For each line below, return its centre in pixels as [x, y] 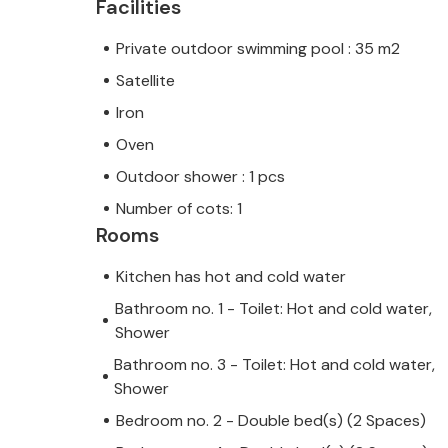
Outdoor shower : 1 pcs [200, 176]
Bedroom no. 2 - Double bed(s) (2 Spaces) [271, 420]
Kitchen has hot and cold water [231, 276]
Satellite [145, 80]
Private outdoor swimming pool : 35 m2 [258, 48]
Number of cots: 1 [179, 208]
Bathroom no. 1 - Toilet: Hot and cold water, [273, 308]
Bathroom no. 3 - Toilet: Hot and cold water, [275, 364]
